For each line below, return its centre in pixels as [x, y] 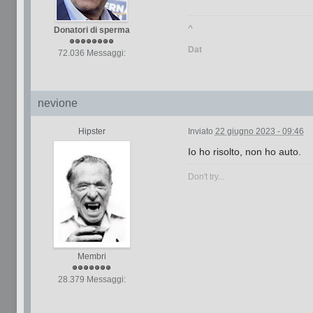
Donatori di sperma [92, 30]
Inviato [201, 131]
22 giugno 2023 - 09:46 [259, 131]
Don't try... [206, 176]
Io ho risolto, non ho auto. [244, 152]
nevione [57, 103]
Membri [92, 256]
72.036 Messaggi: [92, 53]
